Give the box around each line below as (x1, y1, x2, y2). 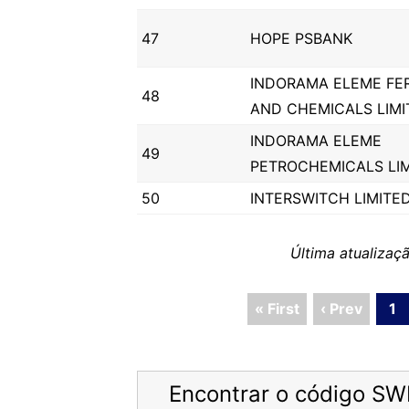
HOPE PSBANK (250, 29, 352, 47)
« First (255, 299, 299, 318)
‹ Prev (320, 299, 362, 318)
